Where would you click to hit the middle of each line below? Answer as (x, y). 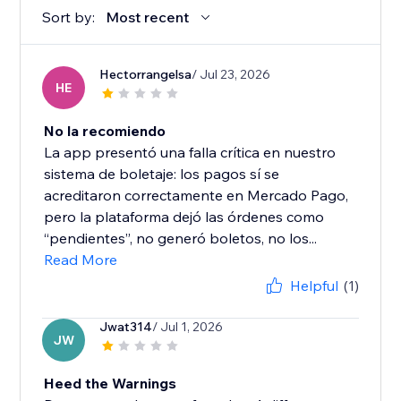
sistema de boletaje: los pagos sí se (162, 174)
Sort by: (69, 17)
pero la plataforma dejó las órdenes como (184, 217)
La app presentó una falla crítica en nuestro (190, 153)
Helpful (314, 286)
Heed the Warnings (111, 384)
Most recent (148, 17)
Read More (81, 260)
